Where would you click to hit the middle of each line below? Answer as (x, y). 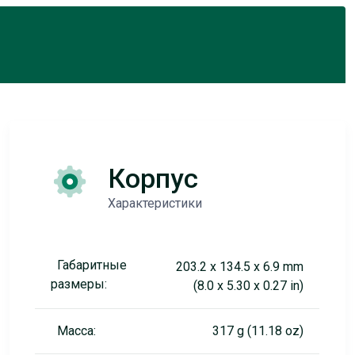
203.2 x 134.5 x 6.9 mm (239, 267)
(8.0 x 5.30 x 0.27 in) (248, 286)
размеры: (78, 284)
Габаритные (92, 265)
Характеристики (155, 203)
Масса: (76, 331)
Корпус (153, 178)
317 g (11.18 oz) (258, 331)
